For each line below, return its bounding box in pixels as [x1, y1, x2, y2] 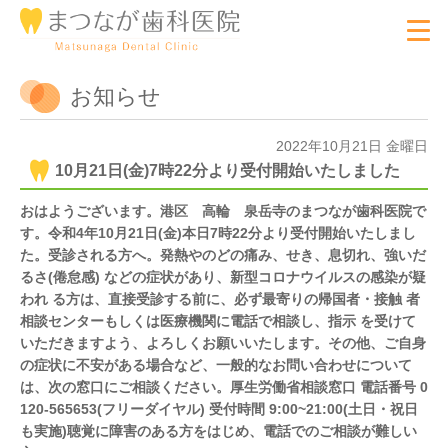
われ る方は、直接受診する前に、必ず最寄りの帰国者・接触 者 [20, 291, 420, 307]
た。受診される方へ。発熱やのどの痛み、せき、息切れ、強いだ [20, 247, 426, 263]
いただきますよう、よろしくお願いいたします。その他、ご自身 [20, 335, 426, 351]
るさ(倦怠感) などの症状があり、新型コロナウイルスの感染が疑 [20, 269, 426, 285]
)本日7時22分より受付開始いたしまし [177, 225, 416, 241]
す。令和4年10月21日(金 [20, 225, 177, 241]
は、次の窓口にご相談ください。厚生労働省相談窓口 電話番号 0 [20, 379, 428, 395]
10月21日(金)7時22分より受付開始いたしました [55, 162, 400, 179]
